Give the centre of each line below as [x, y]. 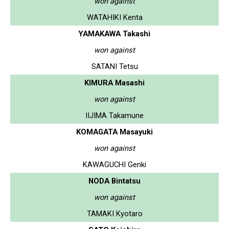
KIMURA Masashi [114, 83]
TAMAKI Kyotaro [114, 213]
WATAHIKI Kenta [114, 17]
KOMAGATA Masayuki [114, 132]
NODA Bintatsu [114, 181]
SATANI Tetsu [114, 66]
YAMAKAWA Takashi [114, 33]
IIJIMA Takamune [114, 115]
